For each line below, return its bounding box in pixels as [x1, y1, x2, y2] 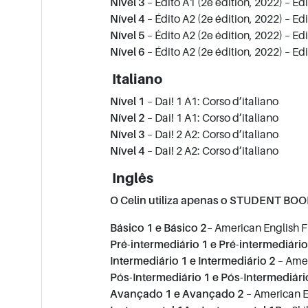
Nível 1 [104, 94, 146, 109]
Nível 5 [104, 28, 148, 43]
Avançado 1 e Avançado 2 [104, 287, 245, 301]
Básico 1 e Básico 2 [104, 221, 208, 235]
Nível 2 [104, 111, 146, 125]
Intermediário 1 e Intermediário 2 [104, 254, 276, 268]
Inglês [104, 170, 154, 187]
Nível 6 [104, 45, 146, 59]
